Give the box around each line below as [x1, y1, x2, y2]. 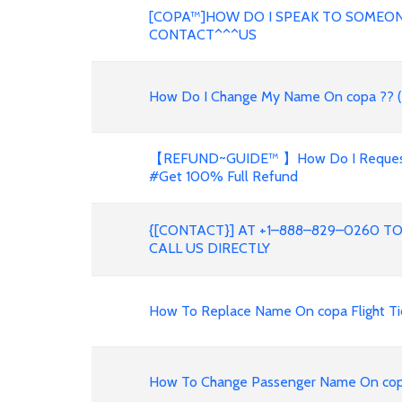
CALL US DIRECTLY [149, 240, 270, 257]
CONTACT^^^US [149, 26, 257, 43]
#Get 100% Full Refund [149, 168, 298, 185]
